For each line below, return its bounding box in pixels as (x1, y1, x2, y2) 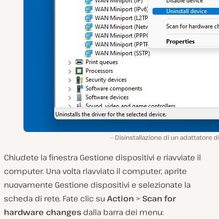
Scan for (142, 193, 176, 204)
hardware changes (4, 206, 81, 218)
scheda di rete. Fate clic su (4, 193, 107, 204)
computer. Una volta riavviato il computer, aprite (4, 165, 187, 176)
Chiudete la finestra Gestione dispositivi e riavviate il (4, 152, 201, 163)
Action (107, 193, 136, 204)
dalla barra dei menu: (81, 206, 164, 218)
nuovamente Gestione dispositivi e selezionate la (4, 179, 191, 190)
